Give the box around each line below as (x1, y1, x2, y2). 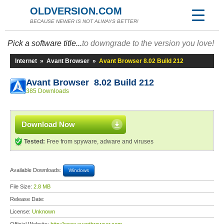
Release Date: (10, 196, 46, 202)
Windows (68, 167, 89, 173)
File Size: (10, 183, 33, 189)
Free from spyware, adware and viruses (45, 138, 153, 145)
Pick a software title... (7, 39, 82, 47)
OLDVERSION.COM (30, 5, 122, 16)
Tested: (24, 138, 45, 145)
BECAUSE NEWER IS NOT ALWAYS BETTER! (30, 18, 138, 24)
